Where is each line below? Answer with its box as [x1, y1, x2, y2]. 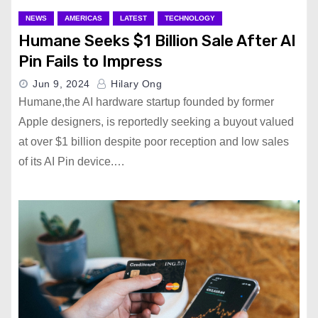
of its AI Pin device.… [18, 155, 125, 168]
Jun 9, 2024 [33, 78, 90, 89]
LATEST [120, 14, 147, 22]
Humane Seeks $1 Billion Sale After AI [18, 31, 296, 50]
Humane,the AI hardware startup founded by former [18, 96, 274, 108]
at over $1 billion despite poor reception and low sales [18, 136, 289, 148]
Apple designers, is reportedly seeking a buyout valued [18, 116, 294, 128]
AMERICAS [65, 14, 102, 22]
